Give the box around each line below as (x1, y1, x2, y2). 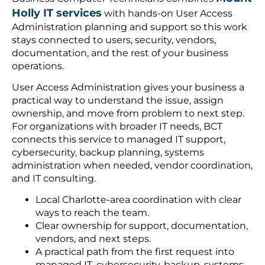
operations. (12, 60, 64, 72)
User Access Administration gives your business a (12, 82, 244, 93)
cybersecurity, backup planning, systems (12, 147, 204, 159)
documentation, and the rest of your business (12, 47, 228, 59)
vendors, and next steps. (35, 233, 151, 245)
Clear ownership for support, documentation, (35, 220, 248, 232)
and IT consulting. (12, 173, 96, 185)
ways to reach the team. (35, 207, 149, 219)
